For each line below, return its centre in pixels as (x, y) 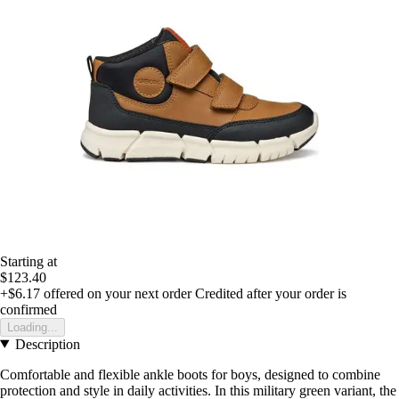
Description (47, 344)
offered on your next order (116, 293)
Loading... (33, 327)
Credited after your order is (271, 293)
